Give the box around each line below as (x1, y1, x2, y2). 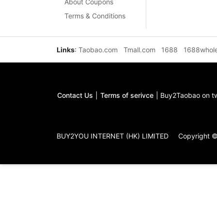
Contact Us (57, 91, 93, 100)
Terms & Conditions (64, 12, 125, 20)
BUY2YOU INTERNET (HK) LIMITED (57, 132, 170, 140)
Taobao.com (78, 46, 118, 54)
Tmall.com (124, 46, 155, 54)
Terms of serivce (100, 91, 154, 100)
